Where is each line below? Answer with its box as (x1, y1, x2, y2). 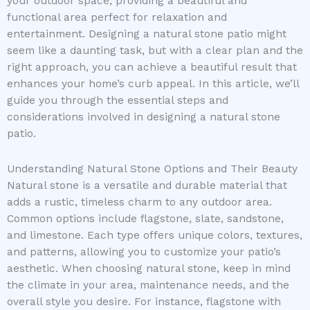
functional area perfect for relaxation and (7, 11, 227, 24)
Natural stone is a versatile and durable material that (7, 179, 287, 192)
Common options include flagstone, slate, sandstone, (7, 212, 284, 226)
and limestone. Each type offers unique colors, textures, (7, 229, 302, 242)
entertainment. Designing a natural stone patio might (7, 28, 286, 41)
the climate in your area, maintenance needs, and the (7, 279, 289, 292)
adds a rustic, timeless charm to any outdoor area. (7, 196, 272, 209)
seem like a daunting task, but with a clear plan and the (7, 44, 303, 57)
